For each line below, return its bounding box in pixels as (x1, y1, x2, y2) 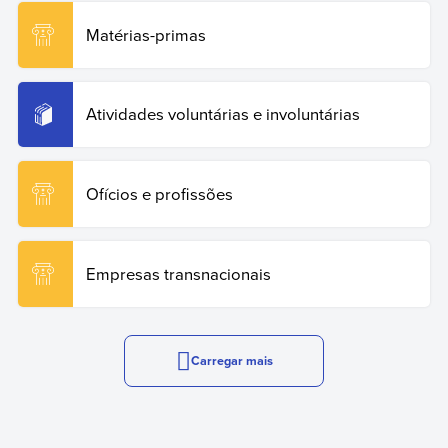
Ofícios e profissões (85, 182, 233, 206)
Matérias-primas (85, 22, 206, 46)
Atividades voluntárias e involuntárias (85, 102, 360, 126)
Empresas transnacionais (85, 262, 271, 286)
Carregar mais (190, 351, 273, 371)
